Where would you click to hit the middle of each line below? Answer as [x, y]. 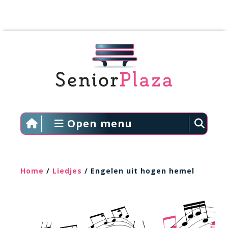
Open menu [98, 123]
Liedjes [67, 171]
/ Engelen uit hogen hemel [138, 171]
